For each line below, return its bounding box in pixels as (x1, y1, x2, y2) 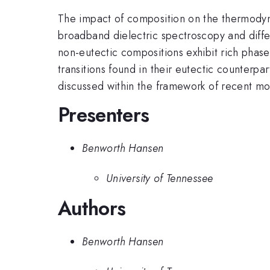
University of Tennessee (106, 171, 213, 187)
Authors (58, 194, 126, 223)
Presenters (58, 101, 149, 130)
